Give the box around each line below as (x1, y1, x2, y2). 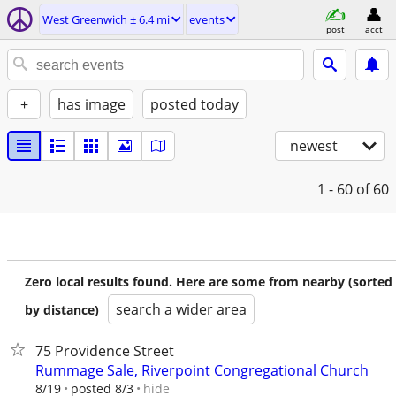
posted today (150, 95, 239, 114)
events (189, 11, 225, 27)
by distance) (25, 301, 99, 318)
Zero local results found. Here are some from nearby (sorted (25, 273, 392, 290)
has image (57, 95, 126, 114)
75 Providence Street (35, 341, 174, 361)
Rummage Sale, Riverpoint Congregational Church (35, 361, 369, 380)
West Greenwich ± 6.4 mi (42, 11, 170, 27)
